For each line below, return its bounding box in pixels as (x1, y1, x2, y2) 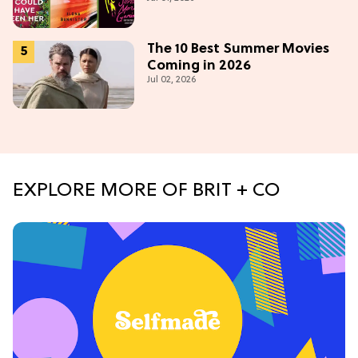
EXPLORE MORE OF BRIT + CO (13, 181, 280, 202)
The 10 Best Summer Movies (147, 41, 329, 57)
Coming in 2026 (147, 58, 251, 74)
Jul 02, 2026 (147, 74, 196, 86)
